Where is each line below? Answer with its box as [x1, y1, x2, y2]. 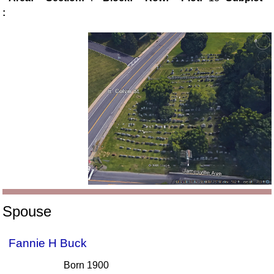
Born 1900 [64, 260, 109, 271]
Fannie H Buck [9, 237, 87, 250]
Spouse [2, 203, 52, 220]
